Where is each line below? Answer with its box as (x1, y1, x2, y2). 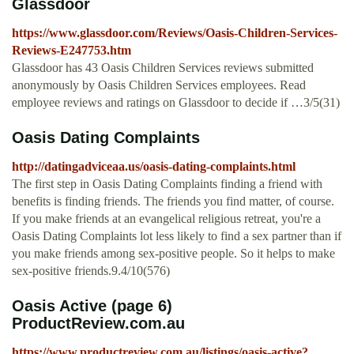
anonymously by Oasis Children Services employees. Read (12, 78, 306, 92)
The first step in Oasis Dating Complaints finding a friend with (12, 177, 322, 191)
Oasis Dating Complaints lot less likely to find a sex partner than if (12, 229, 341, 243)
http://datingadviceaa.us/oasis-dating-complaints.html (12, 160, 296, 174)
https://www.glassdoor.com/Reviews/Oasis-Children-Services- (12, 26, 337, 40)
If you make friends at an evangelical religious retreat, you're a (12, 212, 321, 226)
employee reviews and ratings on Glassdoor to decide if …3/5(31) (12, 96, 340, 110)
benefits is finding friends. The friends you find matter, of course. (12, 194, 334, 209)
